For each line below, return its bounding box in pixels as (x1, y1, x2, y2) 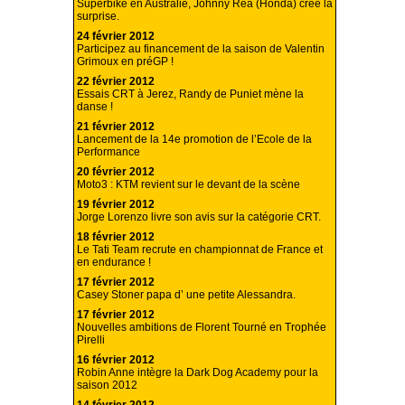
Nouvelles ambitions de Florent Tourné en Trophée (77, 321, 326, 334)
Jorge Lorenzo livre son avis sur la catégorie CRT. (77, 211, 321, 224)
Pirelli (77, 334, 105, 347)
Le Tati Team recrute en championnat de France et (77, 243, 323, 257)
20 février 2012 (77, 165, 155, 179)
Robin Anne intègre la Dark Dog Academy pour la (77, 366, 318, 380)
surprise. (77, 10, 119, 24)
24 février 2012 (77, 30, 155, 43)
